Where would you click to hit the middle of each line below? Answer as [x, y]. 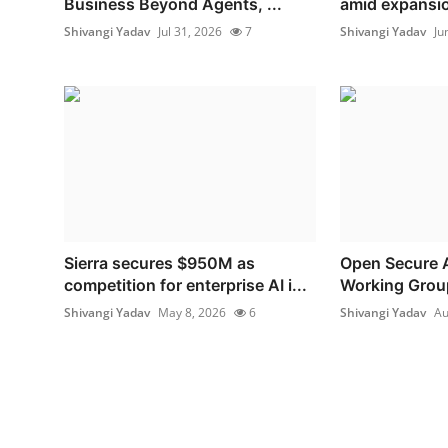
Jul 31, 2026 [190, 31]
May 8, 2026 [192, 312]
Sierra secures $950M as [159, 262]
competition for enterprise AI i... [185, 284]
